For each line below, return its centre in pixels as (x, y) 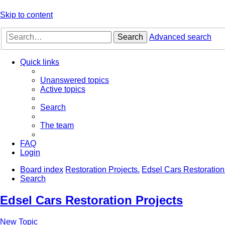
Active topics (63, 89)
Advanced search (180, 37)
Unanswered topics (75, 80)
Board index (42, 170)
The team (57, 126)
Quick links (40, 62)
